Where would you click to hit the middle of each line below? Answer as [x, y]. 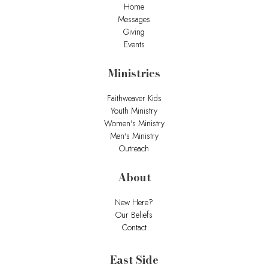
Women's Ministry [134, 124]
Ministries [134, 74]
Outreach [134, 149]
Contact [134, 228]
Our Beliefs [134, 215]
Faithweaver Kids [134, 98]
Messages [134, 19]
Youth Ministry [134, 111]
